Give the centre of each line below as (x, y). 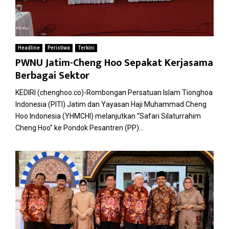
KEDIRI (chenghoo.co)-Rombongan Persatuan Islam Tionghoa (114, 93)
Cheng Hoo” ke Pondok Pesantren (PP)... (79, 128)
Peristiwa (59, 48)
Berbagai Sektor (52, 76)
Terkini (86, 48)
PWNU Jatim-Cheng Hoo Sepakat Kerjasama (114, 63)
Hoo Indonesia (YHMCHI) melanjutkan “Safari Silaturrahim (108, 116)
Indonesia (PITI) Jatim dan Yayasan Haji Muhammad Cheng (111, 105)
